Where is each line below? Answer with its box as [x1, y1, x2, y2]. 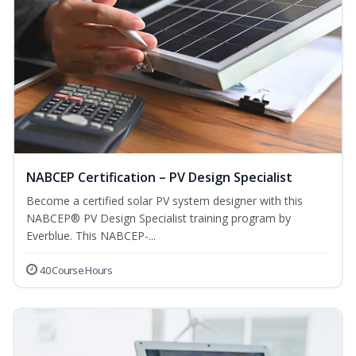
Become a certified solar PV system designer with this [26, 193, 303, 209]
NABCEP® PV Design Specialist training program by [26, 211, 291, 226]
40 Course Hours [40, 263, 112, 278]
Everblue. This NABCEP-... [26, 228, 156, 244]
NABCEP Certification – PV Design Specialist [26, 168, 292, 187]
